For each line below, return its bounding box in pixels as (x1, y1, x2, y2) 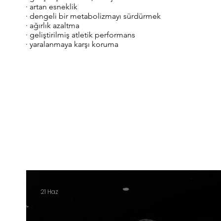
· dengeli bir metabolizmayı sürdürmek (26, 11, 161, 21)
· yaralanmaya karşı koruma (26, 39, 118, 49)
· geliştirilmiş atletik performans (26, 30, 135, 39)
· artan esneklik (26, 2, 77, 11)
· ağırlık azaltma (26, 21, 79, 30)
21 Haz (41, 187, 58, 196)
